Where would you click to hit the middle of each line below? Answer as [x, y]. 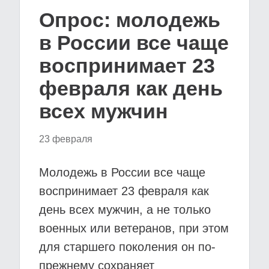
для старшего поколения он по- [127, 247]
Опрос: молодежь [130, 20]
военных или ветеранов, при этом [134, 228]
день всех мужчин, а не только [125, 210]
